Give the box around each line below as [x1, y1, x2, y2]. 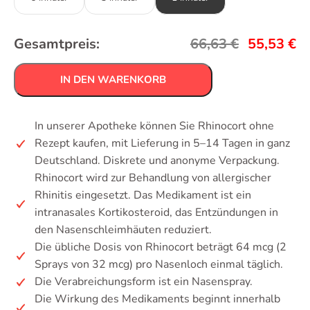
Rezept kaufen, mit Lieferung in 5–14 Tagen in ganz [35, 136, 290, 152]
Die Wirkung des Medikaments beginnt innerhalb [35, 291, 280, 307]
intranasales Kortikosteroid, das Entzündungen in [35, 205, 278, 221]
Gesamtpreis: [14, 35, 100, 54]
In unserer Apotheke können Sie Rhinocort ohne [35, 118, 274, 134]
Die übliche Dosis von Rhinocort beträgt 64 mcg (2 [35, 239, 286, 255]
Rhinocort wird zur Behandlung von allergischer [35, 170, 271, 186]
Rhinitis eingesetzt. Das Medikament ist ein [35, 188, 251, 203]
